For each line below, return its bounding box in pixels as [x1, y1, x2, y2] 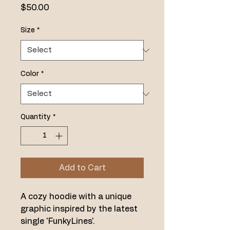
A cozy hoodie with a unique [21, 193, 133, 201]
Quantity [21, 113, 51, 121]
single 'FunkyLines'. [21, 217, 95, 225]
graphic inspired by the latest [21, 205, 140, 213]
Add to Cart [59, 164, 106, 172]
